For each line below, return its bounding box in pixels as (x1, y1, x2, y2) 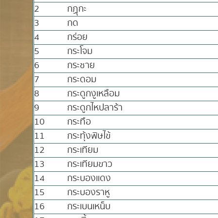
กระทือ (67, 115, 91, 128)
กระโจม (67, 45, 93, 58)
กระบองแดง (67, 172, 111, 185)
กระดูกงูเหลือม (67, 87, 120, 100)
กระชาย (67, 59, 95, 72)
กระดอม (67, 73, 97, 86)
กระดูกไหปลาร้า (67, 101, 123, 114)
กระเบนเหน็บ (67, 200, 111, 213)
